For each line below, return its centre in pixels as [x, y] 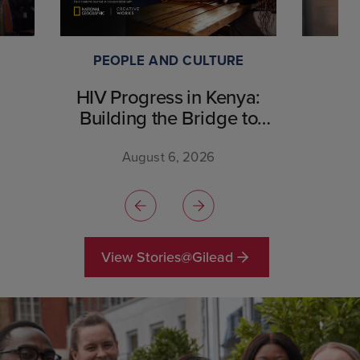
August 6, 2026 [168, 156]
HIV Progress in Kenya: [169, 96]
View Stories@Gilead [167, 256]
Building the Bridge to [168, 117]
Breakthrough [168, 138]
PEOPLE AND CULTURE [168, 60]
